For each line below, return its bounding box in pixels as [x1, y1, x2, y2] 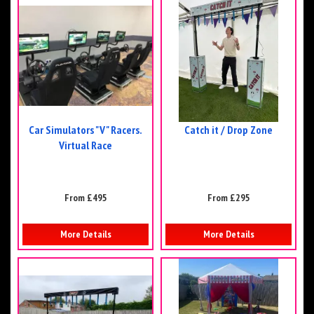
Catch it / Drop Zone [184, 123, 273, 137]
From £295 [207, 191, 250, 205]
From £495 [64, 191, 107, 205]
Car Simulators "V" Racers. [29, 123, 142, 137]
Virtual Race [59, 138, 112, 153]
